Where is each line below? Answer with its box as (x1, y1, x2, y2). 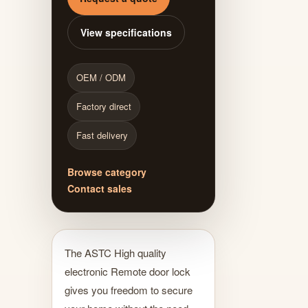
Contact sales (67, 181, 132, 195)
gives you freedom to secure (65, 282, 192, 297)
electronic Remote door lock (65, 263, 190, 278)
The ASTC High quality (65, 245, 166, 260)
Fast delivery (76, 128, 128, 142)
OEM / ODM (76, 70, 126, 84)
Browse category (67, 164, 146, 179)
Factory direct (76, 99, 131, 113)
